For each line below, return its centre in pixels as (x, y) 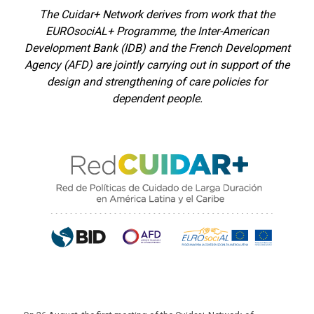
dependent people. (157, 98)
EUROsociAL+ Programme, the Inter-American (157, 31)
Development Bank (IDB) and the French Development (157, 48)
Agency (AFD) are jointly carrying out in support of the (157, 65)
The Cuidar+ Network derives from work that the (157, 14)
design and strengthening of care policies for (157, 82)
